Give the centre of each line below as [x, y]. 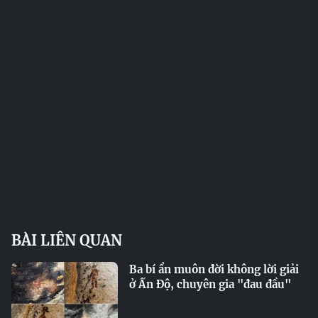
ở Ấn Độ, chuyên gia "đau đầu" [210, 284]
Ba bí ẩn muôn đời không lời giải [214, 269]
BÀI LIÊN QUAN [67, 240]
